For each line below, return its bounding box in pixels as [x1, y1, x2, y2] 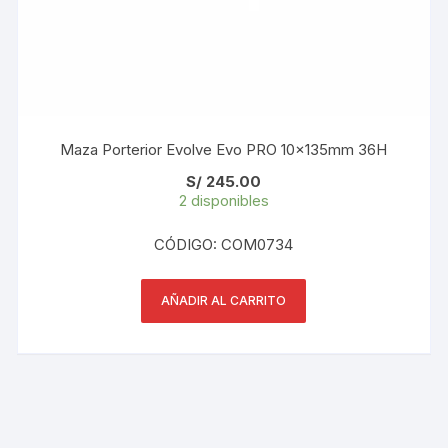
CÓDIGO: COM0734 [154, 235, 294, 255]
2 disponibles [178, 191, 269, 211]
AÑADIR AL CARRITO [161, 293, 287, 309]
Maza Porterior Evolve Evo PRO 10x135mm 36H [60, 140, 388, 160]
